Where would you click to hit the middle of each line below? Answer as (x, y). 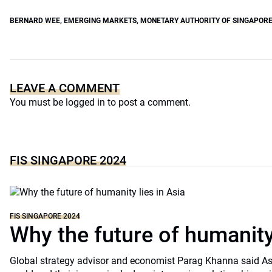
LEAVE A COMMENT (65, 88)
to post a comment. (148, 102)
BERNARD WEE (35, 21)
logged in (85, 102)
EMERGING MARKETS (100, 21)
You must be (38, 102)
